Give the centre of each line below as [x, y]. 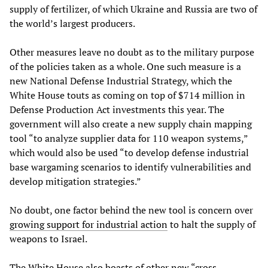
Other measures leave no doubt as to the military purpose [132, 52]
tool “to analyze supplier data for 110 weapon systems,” [129, 138]
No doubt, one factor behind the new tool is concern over [131, 210]
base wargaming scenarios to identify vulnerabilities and [130, 167]
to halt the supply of [211, 224]
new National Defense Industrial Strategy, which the [121, 80]
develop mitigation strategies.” [75, 181]
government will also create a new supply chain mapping [131, 124]
